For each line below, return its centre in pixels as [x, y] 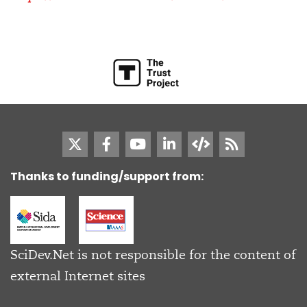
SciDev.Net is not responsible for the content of [153, 254]
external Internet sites [78, 275]
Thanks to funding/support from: [107, 176]
